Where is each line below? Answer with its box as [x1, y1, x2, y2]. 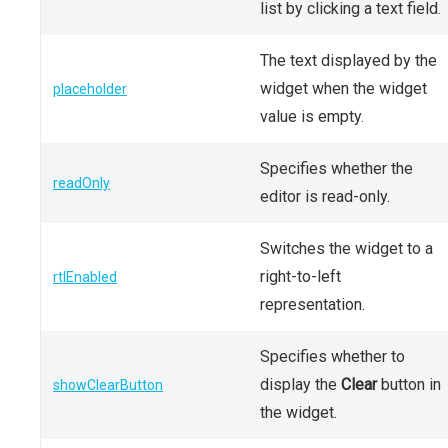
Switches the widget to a [260, 239, 433, 258]
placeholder [53, 81, 127, 97]
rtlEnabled [53, 269, 117, 285]
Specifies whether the [260, 159, 413, 178]
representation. [260, 295, 365, 314]
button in [377, 375, 441, 394]
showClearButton [53, 377, 163, 393]
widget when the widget [260, 79, 427, 98]
